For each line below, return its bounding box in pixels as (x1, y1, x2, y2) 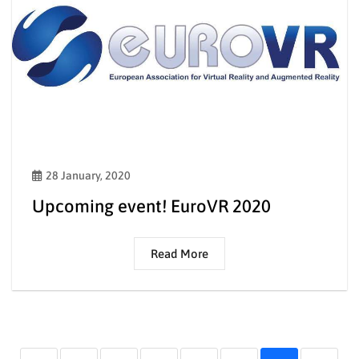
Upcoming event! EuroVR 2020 (32, 196, 271, 217)
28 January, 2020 (46, 169, 131, 183)
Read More (151, 247, 208, 261)
